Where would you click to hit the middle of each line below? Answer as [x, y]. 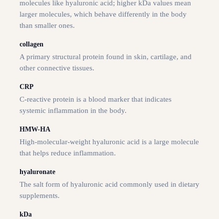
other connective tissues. [57, 68]
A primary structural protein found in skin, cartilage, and [106, 57]
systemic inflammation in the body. [73, 111]
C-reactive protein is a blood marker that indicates [96, 99]
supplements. [40, 196]
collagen [32, 44]
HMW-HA [35, 130]
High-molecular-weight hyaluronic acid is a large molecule [109, 142]
